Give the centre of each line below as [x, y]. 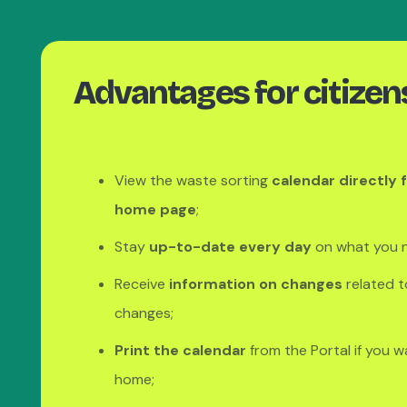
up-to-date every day [230, 247]
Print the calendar [180, 350]
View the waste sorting [193, 180]
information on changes [256, 284]
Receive [142, 284]
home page [155, 209]
